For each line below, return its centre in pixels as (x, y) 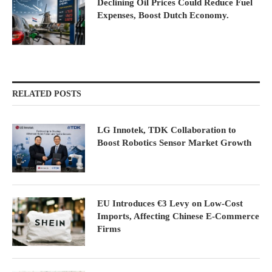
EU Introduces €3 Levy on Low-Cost (170, 204)
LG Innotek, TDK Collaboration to (167, 130)
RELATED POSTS (47, 94)
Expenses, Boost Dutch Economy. (163, 15)
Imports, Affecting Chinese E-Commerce (178, 216)
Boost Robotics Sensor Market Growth (174, 143)
